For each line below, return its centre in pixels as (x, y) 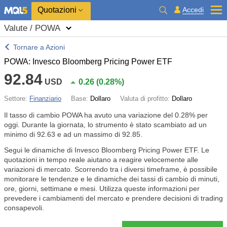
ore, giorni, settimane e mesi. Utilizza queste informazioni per (102, 188)
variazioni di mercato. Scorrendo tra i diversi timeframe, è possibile (111, 169)
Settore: (17, 99)
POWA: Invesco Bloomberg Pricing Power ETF (88, 62)
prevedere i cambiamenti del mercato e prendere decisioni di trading (113, 198)
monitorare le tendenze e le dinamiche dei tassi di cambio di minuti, (112, 179)
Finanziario (45, 99)
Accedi (193, 10)
